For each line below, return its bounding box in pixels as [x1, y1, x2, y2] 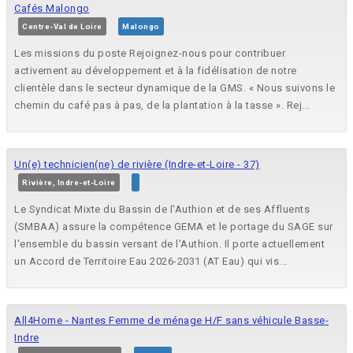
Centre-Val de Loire [22, 22, 102, 32]
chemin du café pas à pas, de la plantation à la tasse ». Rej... [14, 99, 310, 112]
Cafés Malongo [14, 2, 90, 15]
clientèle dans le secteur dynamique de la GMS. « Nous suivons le [14, 82, 335, 95]
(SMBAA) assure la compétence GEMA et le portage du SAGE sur [14, 221, 333, 233]
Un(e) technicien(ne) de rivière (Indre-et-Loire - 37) [14, 158, 260, 171]
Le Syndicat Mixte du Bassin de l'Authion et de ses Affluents [14, 203, 310, 216]
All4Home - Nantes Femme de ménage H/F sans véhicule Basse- [14, 314, 329, 327]
